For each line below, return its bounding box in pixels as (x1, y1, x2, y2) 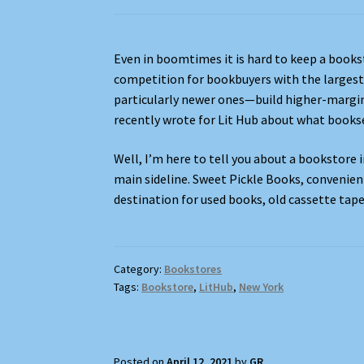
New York (239, 279, 284, 295)
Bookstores (164, 262, 223, 277)
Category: (114, 262, 165, 277)
